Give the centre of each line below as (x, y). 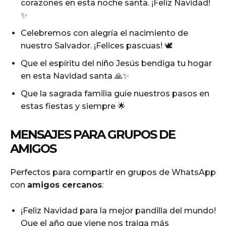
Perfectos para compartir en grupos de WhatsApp (113, 172)
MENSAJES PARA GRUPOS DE (93, 134)
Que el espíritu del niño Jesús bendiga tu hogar (116, 63)
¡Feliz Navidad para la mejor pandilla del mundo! (118, 210)
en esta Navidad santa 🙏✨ (75, 76)
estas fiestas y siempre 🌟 (73, 106)
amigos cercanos (65, 185)
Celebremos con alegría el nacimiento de (104, 33)
